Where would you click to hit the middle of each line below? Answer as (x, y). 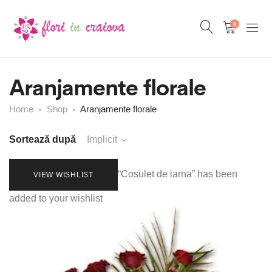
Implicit (102, 139)
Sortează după (42, 139)
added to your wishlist (56, 198)
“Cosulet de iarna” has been (177, 174)
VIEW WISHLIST (63, 175)
